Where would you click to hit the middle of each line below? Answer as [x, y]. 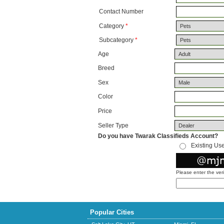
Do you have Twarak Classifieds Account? [158, 136]
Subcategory [117, 40]
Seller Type [113, 125]
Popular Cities [112, 212]
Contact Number [121, 11]
